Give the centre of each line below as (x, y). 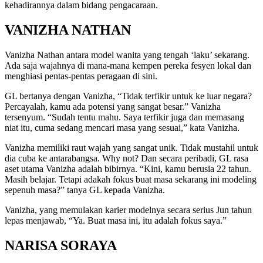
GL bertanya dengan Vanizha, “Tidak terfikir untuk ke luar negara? (128, 96)
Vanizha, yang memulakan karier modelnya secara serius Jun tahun (128, 210)
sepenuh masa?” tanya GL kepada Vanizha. (85, 190)
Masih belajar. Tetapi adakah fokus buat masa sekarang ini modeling (131, 180)
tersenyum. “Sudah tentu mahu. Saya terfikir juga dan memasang (124, 117)
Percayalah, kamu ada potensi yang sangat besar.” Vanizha (113, 107)
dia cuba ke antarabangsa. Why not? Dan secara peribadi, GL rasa (127, 159)
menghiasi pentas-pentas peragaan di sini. (81, 76)
